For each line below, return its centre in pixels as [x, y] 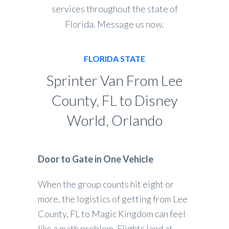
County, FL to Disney [114, 100]
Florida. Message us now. [114, 24]
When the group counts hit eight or [106, 184]
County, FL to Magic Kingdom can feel [112, 213]
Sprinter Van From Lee [114, 80]
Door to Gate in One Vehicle [96, 159]
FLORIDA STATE [114, 58]
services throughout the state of [114, 8]
